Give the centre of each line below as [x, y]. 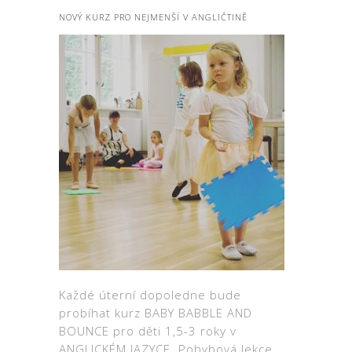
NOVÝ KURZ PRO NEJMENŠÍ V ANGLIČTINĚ [153, 16]
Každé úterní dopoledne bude [150, 294]
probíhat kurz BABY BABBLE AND [156, 312]
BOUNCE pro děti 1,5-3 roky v [148, 330]
